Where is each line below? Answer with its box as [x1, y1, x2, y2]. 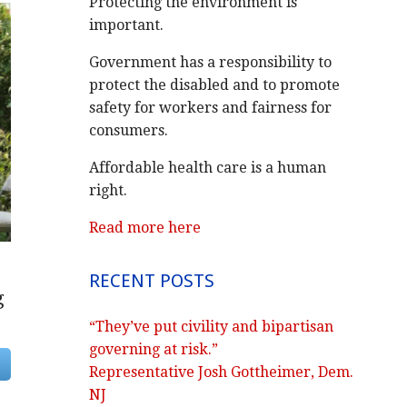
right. [89, 182, 128, 199]
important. [89, 16, 164, 34]
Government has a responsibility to [89, 54, 333, 71]
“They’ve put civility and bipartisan [89, 318, 334, 335]
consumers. [89, 122, 169, 139]
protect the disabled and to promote [89, 76, 341, 94]
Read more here [89, 219, 202, 236]
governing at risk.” [89, 341, 219, 358]
